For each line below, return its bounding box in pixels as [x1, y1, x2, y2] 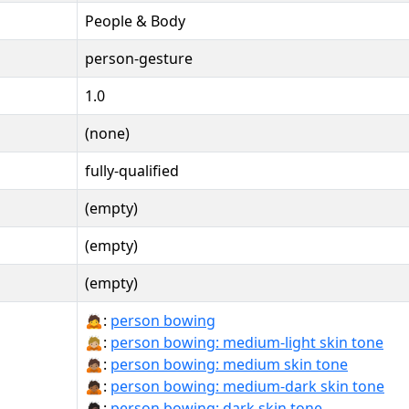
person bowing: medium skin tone [110, 353, 348, 374]
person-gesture [85, 47, 193, 68]
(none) [85, 122, 130, 143]
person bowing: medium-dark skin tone [110, 375, 384, 396]
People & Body [85, 10, 185, 31]
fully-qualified [85, 160, 179, 181]
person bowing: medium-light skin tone [110, 331, 383, 352]
